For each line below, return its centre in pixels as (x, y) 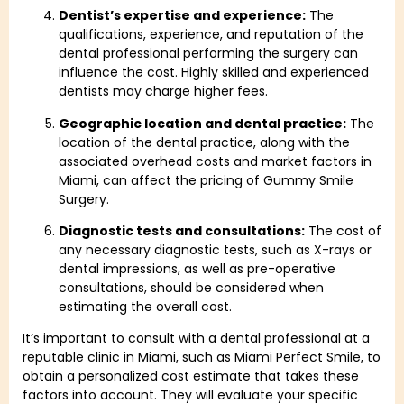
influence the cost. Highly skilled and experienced (214, 73)
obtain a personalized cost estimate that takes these (191, 376)
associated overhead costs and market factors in (215, 161)
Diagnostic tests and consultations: (182, 230)
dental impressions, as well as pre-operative (197, 268)
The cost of (343, 230)
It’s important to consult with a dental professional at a (196, 339)
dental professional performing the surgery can (208, 54)
